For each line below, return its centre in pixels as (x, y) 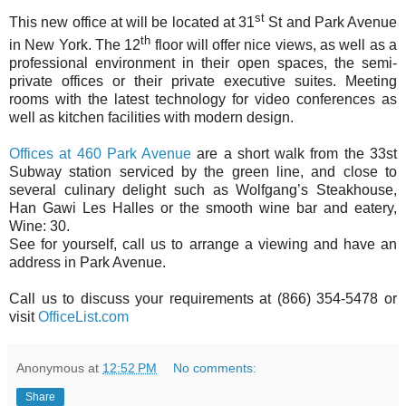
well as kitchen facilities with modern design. (151, 117)
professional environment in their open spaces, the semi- (203, 63)
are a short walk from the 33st (295, 153)
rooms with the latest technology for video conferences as (203, 99)
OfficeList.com (83, 316)
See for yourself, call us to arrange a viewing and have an (203, 244)
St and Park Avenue (331, 23)
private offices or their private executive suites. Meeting (203, 81)
